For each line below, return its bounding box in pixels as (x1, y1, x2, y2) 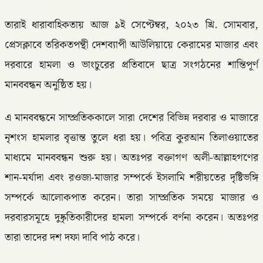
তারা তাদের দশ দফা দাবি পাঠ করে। (5, 229, 140, 246)
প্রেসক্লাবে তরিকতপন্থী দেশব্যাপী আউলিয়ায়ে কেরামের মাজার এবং (5, 36, 258, 53)
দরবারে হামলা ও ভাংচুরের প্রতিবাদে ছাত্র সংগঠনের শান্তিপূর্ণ (5, 56, 258, 73)
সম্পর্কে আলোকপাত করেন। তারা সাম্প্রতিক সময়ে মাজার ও (5, 189, 258, 206)
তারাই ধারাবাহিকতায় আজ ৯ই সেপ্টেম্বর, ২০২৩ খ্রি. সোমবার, (5, 16, 258, 33)
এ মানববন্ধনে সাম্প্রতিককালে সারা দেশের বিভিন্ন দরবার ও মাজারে (5, 109, 258, 126)
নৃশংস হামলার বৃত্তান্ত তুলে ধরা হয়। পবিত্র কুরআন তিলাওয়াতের (5, 129, 258, 146)
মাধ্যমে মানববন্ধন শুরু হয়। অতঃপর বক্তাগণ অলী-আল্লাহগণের (5, 149, 258, 166)
